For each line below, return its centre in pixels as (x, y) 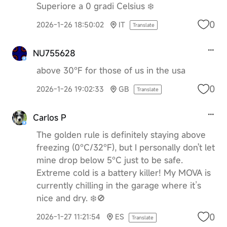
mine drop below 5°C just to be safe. (109, 160)
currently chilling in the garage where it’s (119, 186)
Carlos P (49, 118)
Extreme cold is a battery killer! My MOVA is (123, 173)
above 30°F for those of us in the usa (111, 71)
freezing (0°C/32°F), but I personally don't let (125, 148)
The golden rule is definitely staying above (121, 135)
